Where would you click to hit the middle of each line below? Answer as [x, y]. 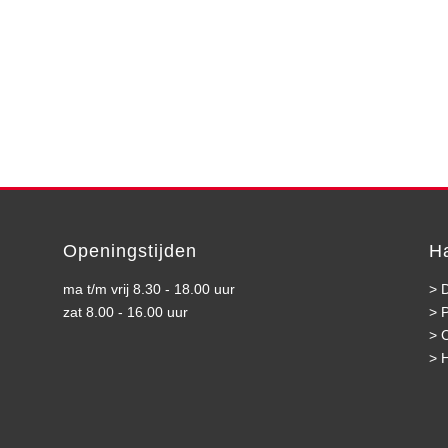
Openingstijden [129, 251]
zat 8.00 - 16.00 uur [125, 312]
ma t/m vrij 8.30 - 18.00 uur [148, 289]
